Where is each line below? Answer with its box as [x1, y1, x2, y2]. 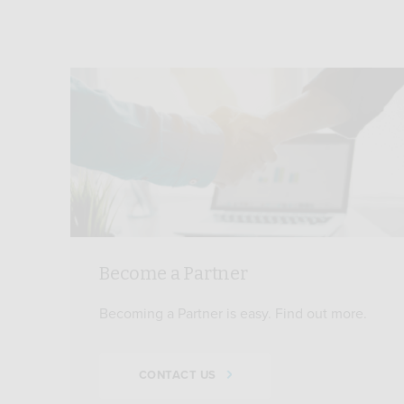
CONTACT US [138, 368, 216, 383]
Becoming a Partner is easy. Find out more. [99, 304, 367, 323]
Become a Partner [99, 262, 248, 284]
